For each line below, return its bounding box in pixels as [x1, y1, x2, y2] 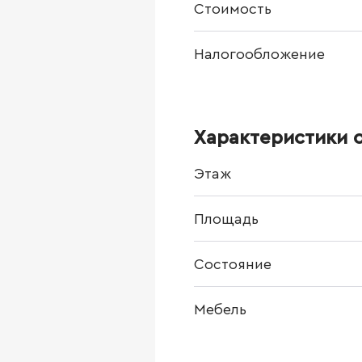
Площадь [194, 212, 259, 226]
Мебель [194, 302, 246, 317]
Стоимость [194, 2, 271, 16]
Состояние [194, 257, 271, 271]
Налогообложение [194, 47, 325, 61]
